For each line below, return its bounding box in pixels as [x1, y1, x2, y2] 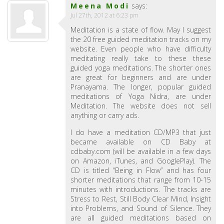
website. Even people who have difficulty [70, 44, 211, 54]
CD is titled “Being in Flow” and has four [70, 165, 211, 175]
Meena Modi [70, 1, 129, 11]
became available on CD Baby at [70, 137, 211, 147]
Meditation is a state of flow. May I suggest [70, 25, 211, 35]
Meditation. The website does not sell [70, 101, 211, 111]
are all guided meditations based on [70, 213, 211, 223]
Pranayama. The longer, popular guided [70, 82, 211, 92]
